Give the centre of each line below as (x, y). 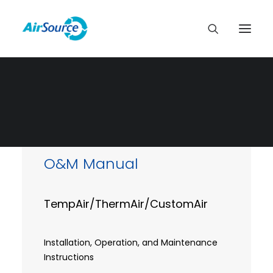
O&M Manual (91, 164)
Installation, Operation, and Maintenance (131, 243)
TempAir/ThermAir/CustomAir (126, 204)
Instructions (69, 257)
